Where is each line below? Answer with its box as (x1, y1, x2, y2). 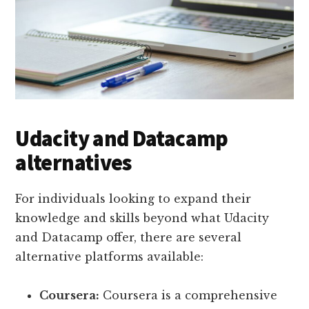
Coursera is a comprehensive (99, 288, 278, 303)
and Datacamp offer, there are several (15, 230, 242, 245)
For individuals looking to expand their (15, 192, 252, 206)
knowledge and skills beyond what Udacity (15, 211, 270, 226)
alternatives (15, 149, 132, 177)
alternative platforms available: (15, 250, 204, 264)
